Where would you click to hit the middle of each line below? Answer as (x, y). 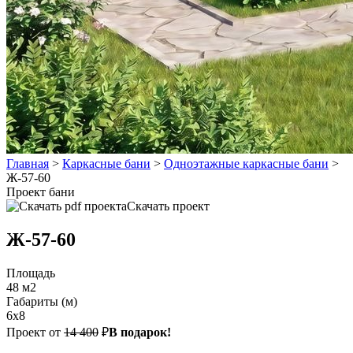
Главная (28, 164)
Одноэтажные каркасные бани (246, 164)
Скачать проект (168, 206)
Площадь (31, 273)
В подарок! (140, 333)
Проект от (33, 333)
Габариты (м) (42, 302)
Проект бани (41, 192)
